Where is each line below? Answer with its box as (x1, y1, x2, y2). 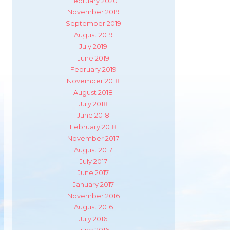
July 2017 (79, 157, 107, 165)
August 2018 (73, 88, 113, 97)
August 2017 (74, 146, 113, 154)
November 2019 (67, 8, 120, 16)
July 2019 (79, 43, 108, 51)
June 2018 (77, 111, 110, 120)
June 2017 (78, 169, 109, 177)
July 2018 (79, 100, 108, 108)
